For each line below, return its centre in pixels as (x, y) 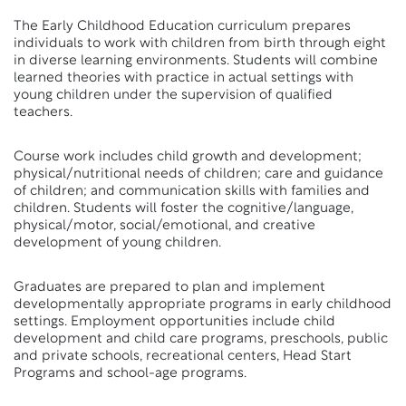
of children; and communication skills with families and (192, 192)
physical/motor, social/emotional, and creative (164, 226)
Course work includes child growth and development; (188, 157)
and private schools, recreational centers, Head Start (183, 357)
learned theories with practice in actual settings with (184, 78)
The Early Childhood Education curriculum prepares (182, 27)
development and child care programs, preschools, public (201, 339)
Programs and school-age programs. (130, 374)
